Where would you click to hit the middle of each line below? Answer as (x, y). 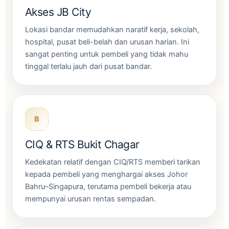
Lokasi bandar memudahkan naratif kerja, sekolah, (112, 29)
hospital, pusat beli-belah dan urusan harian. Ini (107, 42)
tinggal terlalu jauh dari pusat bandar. (88, 66)
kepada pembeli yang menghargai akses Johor (106, 174)
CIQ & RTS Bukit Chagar (82, 144)
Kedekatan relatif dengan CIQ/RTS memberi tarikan (113, 162)
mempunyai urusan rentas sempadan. (90, 199)
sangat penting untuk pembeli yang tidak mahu (107, 54)
